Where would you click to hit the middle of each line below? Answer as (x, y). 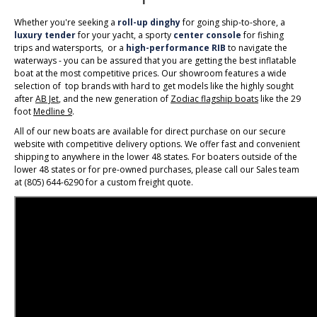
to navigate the (257, 48)
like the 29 (279, 99)
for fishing (263, 35)
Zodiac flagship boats (214, 99)
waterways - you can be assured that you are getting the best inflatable (155, 61)
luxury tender (45, 35)
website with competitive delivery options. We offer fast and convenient (157, 144)
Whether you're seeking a (66, 23)
